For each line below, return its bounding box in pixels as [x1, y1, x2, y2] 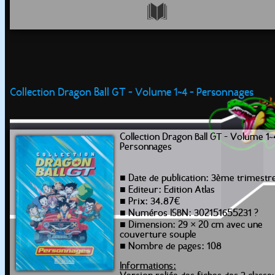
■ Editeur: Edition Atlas [120, 185, 215, 195]
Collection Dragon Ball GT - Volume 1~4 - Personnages [10, 87, 254, 99]
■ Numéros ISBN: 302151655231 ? [120, 209, 258, 219]
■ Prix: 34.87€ [120, 197, 180, 207]
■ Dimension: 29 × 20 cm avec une [120, 220, 263, 230]
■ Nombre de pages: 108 [120, 242, 222, 252]
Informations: [120, 261, 176, 271]
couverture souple [120, 230, 196, 240]
